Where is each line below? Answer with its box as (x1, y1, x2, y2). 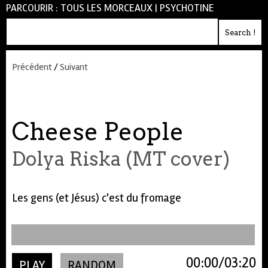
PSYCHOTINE (160, 2, 214, 14)
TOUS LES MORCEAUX (60, 2, 153, 14)
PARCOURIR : (6, 2, 60, 14)
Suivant (60, 61, 88, 73)
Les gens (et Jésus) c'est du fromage (12, 191, 181, 205)
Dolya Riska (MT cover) (12, 147, 230, 170)
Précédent (12, 61, 52, 73)
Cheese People (12, 117, 184, 146)
